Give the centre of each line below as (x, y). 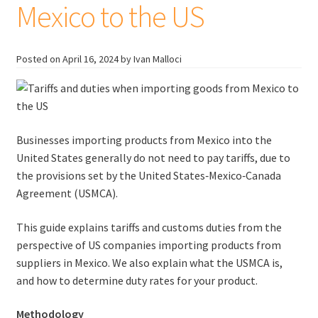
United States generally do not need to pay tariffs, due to (153, 158)
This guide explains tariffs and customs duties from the (149, 227)
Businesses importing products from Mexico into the (144, 140)
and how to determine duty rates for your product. (137, 280)
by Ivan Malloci (151, 59)
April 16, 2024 (90, 59)
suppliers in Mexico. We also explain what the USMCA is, (149, 262)
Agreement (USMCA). (67, 193)
